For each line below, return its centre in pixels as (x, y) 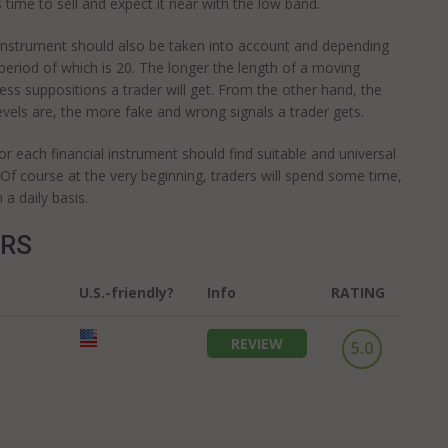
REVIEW (257, 343)
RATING (358, 292)
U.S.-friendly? (126, 292)
